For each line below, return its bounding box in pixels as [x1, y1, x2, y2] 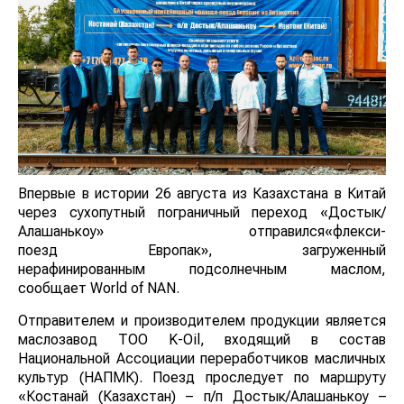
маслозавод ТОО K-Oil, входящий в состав [18, 330, 386, 348]
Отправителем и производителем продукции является [18, 311, 386, 329]
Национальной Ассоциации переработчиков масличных [18, 349, 386, 367]
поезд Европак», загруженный [18, 241, 386, 259]
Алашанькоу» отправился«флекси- [18, 222, 386, 240]
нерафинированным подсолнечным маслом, [18, 260, 386, 278]
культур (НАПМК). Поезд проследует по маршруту [18, 368, 386, 386]
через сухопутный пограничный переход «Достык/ [18, 203, 386, 221]
